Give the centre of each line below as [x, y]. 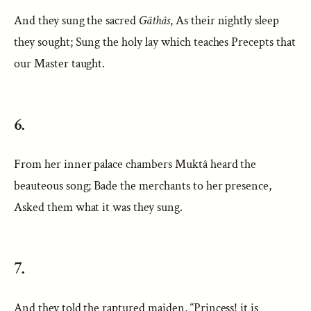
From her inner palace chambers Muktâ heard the [135, 164]
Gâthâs [154, 20]
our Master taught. [60, 64]
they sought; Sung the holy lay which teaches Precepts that [155, 42]
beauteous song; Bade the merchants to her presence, [143, 186]
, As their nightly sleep [225, 20]
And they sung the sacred [77, 20]
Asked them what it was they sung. [98, 207]
